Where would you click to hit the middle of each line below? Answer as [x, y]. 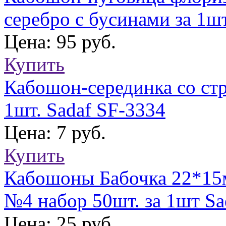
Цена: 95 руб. [60, 42]
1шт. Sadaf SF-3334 [85, 110]
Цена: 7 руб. [55, 133]
